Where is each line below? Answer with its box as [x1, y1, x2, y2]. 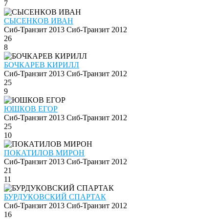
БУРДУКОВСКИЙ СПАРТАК [4, 193, 106, 201]
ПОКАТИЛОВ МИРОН [4, 149, 85, 157]
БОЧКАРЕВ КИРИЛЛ [4, 61, 79, 69]
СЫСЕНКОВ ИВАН [4, 17, 73, 25]
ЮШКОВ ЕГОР [4, 105, 58, 113]
